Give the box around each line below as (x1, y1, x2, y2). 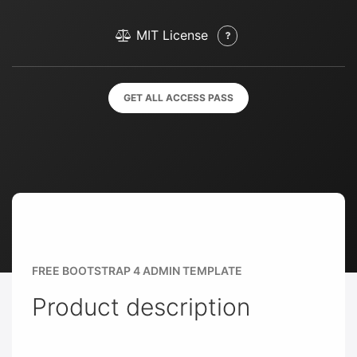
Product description (32, 292, 250, 322)
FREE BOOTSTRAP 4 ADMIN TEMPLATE (32, 264, 242, 278)
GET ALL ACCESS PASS (124, 92, 233, 104)
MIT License (132, 26, 212, 43)
